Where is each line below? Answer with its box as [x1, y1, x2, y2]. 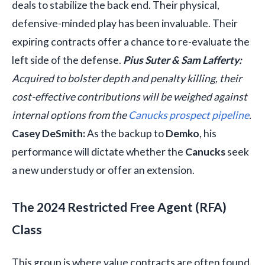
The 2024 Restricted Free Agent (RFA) [12, 199, 227, 214]
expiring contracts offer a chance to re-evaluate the [12, 35, 250, 48]
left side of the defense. [12, 53, 123, 66]
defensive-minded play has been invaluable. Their [12, 17, 238, 30]
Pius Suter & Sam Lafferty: [123, 53, 242, 66]
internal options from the [12, 108, 128, 121]
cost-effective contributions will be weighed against [12, 90, 247, 103]
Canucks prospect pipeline [128, 108, 249, 121]
